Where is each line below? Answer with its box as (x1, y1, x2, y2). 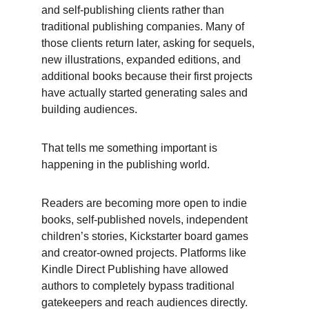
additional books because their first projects (41, 70, 255, 82)
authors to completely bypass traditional (41, 280, 237, 292)
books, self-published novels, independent (41, 214, 250, 226)
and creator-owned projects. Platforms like (41, 247, 249, 259)
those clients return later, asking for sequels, (41, 37, 257, 49)
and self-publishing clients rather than (41, 4, 227, 16)
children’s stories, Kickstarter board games (41, 230, 251, 242)
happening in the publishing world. (41, 159, 212, 170)
